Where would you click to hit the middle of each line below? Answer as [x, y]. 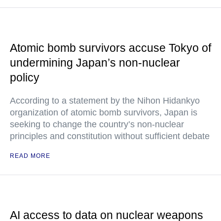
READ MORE [30, 156]
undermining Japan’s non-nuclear [95, 63]
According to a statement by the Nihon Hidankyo [105, 101]
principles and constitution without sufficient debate [110, 136]
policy [25, 77]
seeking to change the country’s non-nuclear [97, 124]
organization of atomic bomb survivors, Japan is [104, 112]
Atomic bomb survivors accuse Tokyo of [110, 48]
